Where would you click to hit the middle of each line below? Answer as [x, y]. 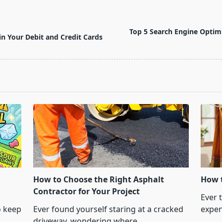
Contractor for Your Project [86, 192]
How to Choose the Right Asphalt [99, 180]
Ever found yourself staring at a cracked [108, 209]
